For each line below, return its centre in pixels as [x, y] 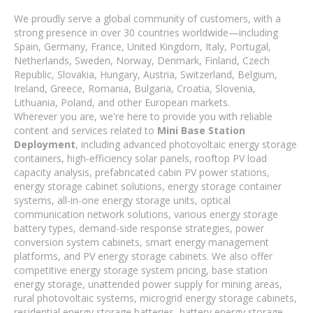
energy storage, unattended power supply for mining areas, [148, 284]
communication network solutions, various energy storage [146, 214]
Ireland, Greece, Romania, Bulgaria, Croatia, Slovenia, [135, 88]
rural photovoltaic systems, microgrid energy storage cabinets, [155, 298]
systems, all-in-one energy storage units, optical [122, 200]
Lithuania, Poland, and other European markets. [122, 102]
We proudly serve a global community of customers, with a [147, 19]
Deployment [45, 144]
